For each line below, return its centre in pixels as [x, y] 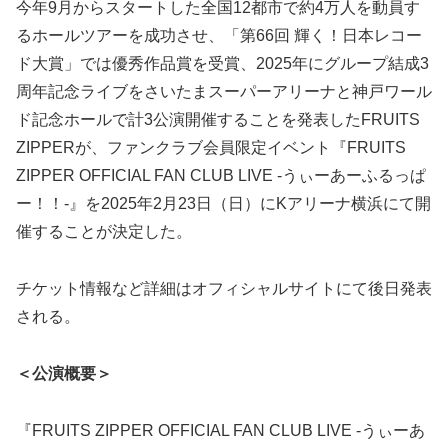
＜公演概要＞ [64, 373]
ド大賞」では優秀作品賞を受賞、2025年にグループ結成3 [222, 64]
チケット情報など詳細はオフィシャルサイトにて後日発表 [224, 289]
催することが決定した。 [104, 232]
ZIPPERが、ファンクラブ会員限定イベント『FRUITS [211, 148]
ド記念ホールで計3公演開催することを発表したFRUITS [218, 120]
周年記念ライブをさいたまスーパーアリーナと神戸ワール [224, 92]
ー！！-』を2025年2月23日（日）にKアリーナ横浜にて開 [223, 204]
